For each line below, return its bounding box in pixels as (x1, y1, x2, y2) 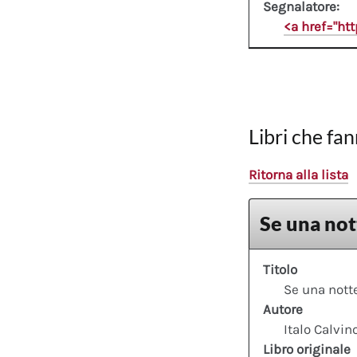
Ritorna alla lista (249, 166, 348, 182)
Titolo (263, 261, 297, 278)
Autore (263, 301, 303, 318)
